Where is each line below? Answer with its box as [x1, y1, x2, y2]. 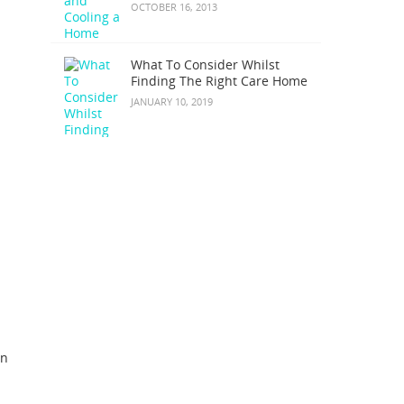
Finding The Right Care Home [131, 72, 308, 89]
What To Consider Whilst [131, 56, 280, 73]
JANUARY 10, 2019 [131, 95, 213, 108]
